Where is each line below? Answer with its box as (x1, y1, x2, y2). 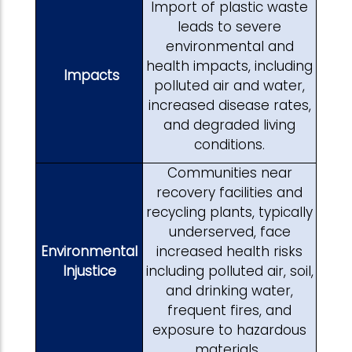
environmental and (165, 37, 294, 57)
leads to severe (178, 17, 281, 37)
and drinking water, (166, 281, 293, 301)
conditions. (194, 135, 265, 155)
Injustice (62, 262, 116, 281)
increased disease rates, (148, 96, 311, 115)
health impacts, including (146, 57, 313, 76)
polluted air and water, (154, 76, 305, 96)
